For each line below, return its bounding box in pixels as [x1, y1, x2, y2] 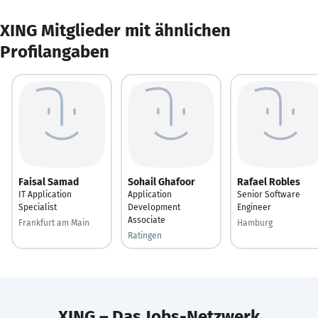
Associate [128, 214, 165, 225]
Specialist [18, 202, 57, 212]
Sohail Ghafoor [128, 175, 195, 188]
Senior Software [237, 189, 300, 199]
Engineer [237, 202, 271, 212]
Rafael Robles [237, 175, 300, 188]
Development [128, 202, 180, 212]
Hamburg [237, 217, 273, 228]
